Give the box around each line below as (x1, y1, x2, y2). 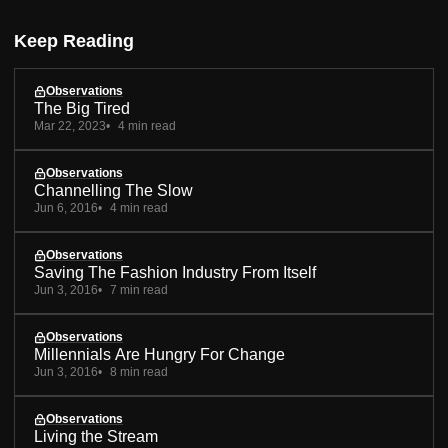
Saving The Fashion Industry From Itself (34, 264, 316, 282)
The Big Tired (34, 100, 130, 118)
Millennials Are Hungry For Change (34, 346, 285, 364)
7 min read (110, 283, 168, 298)
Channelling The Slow (34, 182, 193, 200)
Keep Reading (14, 30, 134, 51)
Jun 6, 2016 (34, 201, 98, 216)
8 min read (110, 365, 168, 380)
